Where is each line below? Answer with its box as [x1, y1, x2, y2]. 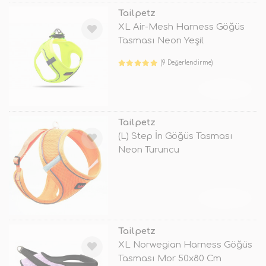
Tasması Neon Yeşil [118, 36, 204, 46]
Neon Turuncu [118, 144, 179, 155]
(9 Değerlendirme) [161, 59, 213, 66]
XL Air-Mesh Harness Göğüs [118, 22, 245, 33]
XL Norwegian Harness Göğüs [118, 239, 252, 250]
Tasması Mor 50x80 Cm [118, 253, 221, 264]
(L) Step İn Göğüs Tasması [118, 131, 233, 141]
